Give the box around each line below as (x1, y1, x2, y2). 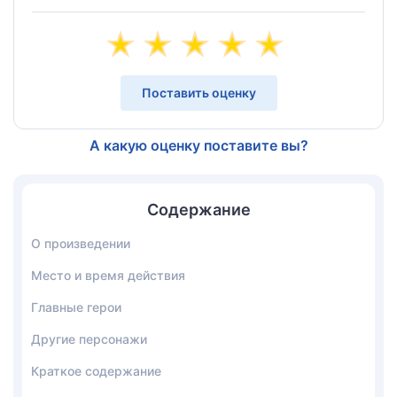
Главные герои (31, 300, 121, 315)
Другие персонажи (31, 331, 147, 346)
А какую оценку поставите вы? (89, 136, 308, 154)
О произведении (31, 236, 130, 251)
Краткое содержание (31, 363, 161, 378)
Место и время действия (31, 268, 185, 283)
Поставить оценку (141, 85, 256, 100)
